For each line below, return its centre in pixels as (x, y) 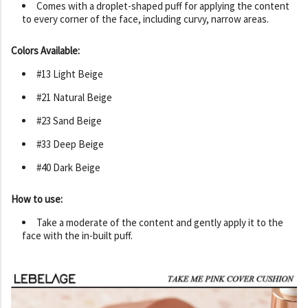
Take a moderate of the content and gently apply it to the (160, 222)
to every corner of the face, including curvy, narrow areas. (145, 19)
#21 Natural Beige (74, 97)
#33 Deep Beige (70, 144)
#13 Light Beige (70, 74)
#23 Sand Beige (69, 120)
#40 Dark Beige (68, 167)
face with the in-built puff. (77, 235)
